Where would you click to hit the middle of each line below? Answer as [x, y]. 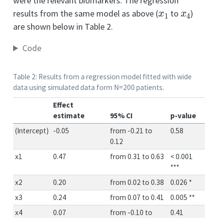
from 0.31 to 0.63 [137, 156]
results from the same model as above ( [86, 14]
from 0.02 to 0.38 [137, 182]
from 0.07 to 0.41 [137, 197]
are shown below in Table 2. [63, 27]
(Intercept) [32, 130]
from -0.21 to [131, 130]
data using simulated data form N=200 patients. [89, 88]
